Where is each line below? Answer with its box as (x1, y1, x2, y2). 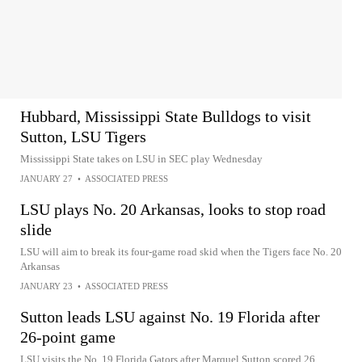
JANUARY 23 (20, 281, 73, 291)
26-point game (20, 328, 116, 346)
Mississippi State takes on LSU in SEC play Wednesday (20, 153, 263, 165)
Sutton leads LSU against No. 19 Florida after (20, 308, 320, 326)
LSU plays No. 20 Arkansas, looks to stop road (20, 200, 326, 218)
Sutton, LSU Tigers (20, 128, 146, 145)
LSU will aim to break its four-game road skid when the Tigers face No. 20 (20, 246, 342, 258)
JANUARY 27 (20, 174, 73, 183)
